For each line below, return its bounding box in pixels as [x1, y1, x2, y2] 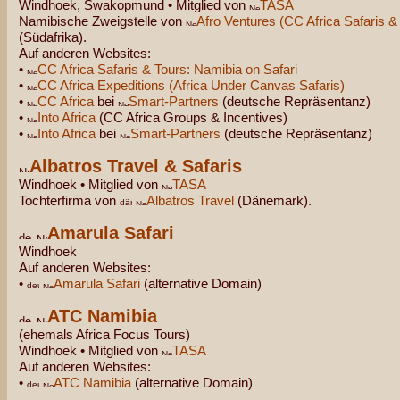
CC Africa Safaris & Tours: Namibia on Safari [37, 62, 297, 77]
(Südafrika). [19, 29, 87, 45]
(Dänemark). [234, 193, 312, 208]
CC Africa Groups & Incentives [104, 110, 283, 125]
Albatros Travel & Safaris [29, 156, 242, 176]
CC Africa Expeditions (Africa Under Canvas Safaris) [37, 78, 345, 93]
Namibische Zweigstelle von [19, 13, 186, 29]
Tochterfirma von [19, 193, 120, 208]
